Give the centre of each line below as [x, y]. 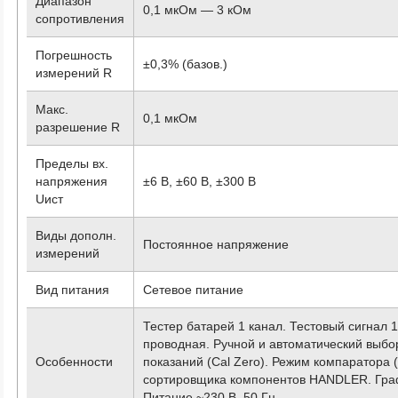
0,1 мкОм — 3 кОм [198, 9]
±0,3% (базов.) [186, 64]
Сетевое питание [194, 289]
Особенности [75, 361]
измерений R [74, 72]
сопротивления [80, 18]
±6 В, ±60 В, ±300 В [200, 181]
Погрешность [74, 55]
